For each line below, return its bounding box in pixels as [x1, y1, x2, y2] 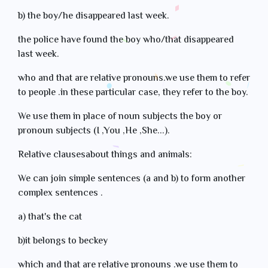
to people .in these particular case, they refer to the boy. [18, 86, 248, 100]
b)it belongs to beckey [18, 234, 112, 249]
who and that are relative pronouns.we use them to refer [18, 71, 250, 86]
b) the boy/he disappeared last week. [18, 9, 172, 24]
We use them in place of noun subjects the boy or [18, 109, 222, 124]
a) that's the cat [18, 210, 89, 225]
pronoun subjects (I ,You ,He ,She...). [18, 124, 170, 139]
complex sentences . [18, 186, 103, 201]
